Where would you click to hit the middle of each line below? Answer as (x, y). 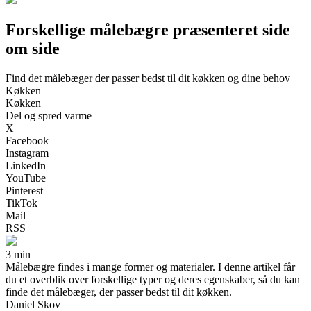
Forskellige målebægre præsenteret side (148, 30)
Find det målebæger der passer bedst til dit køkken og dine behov (148, 78)
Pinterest (24, 190)
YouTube (26, 178)
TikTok (22, 203)
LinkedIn (26, 165)
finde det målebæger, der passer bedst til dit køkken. (119, 292)
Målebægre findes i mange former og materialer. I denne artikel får (150, 267)
